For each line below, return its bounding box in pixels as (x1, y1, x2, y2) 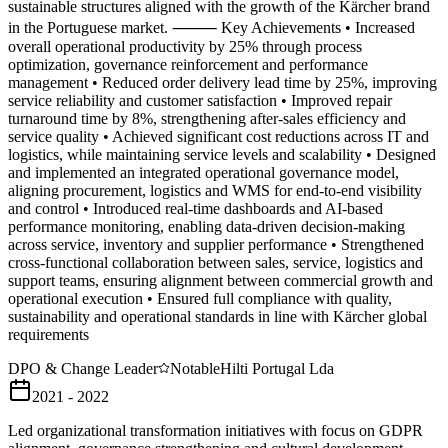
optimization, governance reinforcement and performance (8, 56, 368, 73)
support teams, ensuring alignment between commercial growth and (8, 272, 433, 289)
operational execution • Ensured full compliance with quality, (8, 290, 392, 307)
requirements (8, 326, 89, 343)
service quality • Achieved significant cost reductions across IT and (8, 128, 429, 145)
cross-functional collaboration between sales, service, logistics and (8, 254, 423, 271)
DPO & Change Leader (8, 360, 158, 377)
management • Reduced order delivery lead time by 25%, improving (8, 74, 437, 91)
